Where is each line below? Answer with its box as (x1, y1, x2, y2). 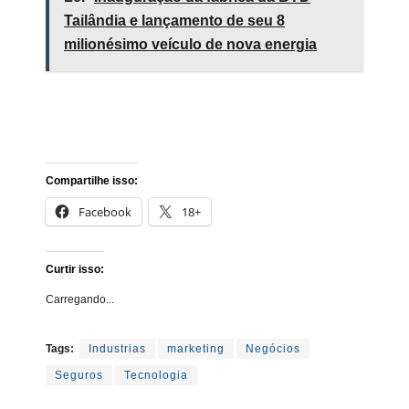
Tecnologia (124, 368, 188, 382)
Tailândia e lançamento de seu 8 (64, 12, 285, 28)
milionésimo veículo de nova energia (64, 36, 317, 52)
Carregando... (46, 292, 114, 306)
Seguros (55, 368, 103, 382)
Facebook (79, 203, 131, 220)
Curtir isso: (46, 262, 104, 276)
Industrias (89, 341, 146, 355)
